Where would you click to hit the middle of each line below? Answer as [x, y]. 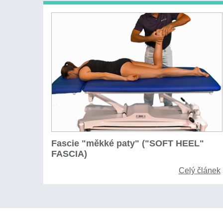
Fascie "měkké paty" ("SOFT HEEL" [128, 144]
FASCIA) [69, 154]
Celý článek [199, 170]
